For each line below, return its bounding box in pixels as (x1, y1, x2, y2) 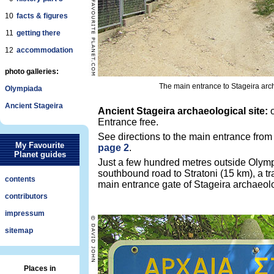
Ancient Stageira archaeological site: (98, 106, 268, 116)
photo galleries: (5, 67, 59, 76)
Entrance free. (98, 117, 158, 127)
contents (5, 175, 35, 183)
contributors (5, 192, 48, 201)
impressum (5, 209, 45, 218)
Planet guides (13, 150, 66, 159)
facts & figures (17, 12, 68, 20)
